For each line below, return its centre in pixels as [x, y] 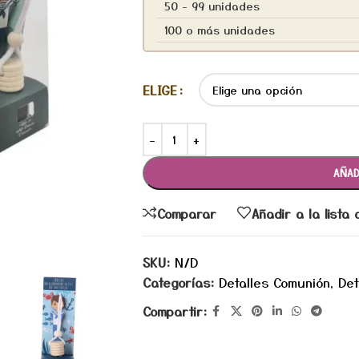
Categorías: [178, 282]
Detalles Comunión [274, 282]
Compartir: [174, 311]
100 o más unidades [219, 30]
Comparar [186, 213]
